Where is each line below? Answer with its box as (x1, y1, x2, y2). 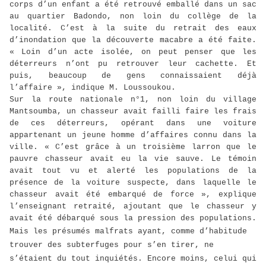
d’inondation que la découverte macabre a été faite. (9, 36, 256, 45)
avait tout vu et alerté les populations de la (9, 166, 256, 176)
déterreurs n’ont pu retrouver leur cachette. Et (9, 59, 256, 69)
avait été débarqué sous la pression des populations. (9, 214, 256, 223)
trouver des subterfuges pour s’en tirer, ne (9, 240, 214, 250)
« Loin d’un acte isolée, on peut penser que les (9, 47, 256, 57)
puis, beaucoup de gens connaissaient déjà (9, 71, 256, 81)
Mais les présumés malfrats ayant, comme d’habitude (9, 227, 247, 236)
